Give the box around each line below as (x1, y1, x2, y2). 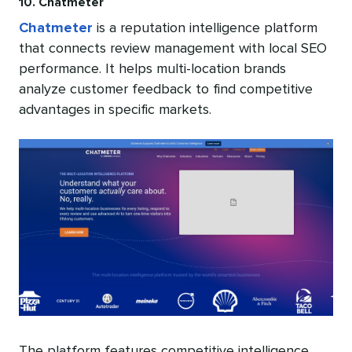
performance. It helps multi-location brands (19, 61, 286, 76)
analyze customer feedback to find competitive (19, 82, 313, 97)
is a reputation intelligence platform (93, 20, 317, 35)
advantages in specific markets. (19, 102, 211, 117)
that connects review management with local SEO (19, 41, 327, 56)
